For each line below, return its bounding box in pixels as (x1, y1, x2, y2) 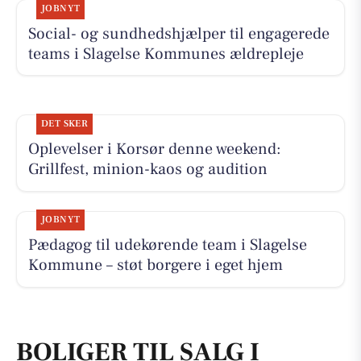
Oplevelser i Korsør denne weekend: (27, 139, 281, 160)
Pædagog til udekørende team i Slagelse (27, 234, 307, 256)
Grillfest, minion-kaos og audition (27, 159, 268, 180)
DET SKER (40, 118, 89, 131)
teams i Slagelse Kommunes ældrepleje (27, 43, 304, 64)
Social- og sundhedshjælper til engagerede (27, 23, 330, 44)
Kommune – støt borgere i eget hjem (27, 255, 283, 276)
